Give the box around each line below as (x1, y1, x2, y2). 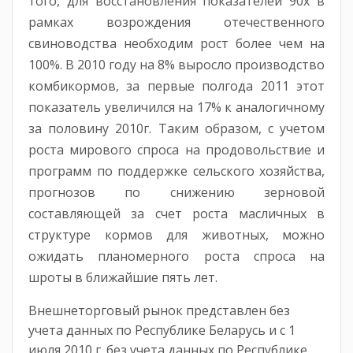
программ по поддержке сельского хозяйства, (28, 162, 325, 180)
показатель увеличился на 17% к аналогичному (28, 98, 325, 116)
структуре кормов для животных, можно (28, 225, 325, 243)
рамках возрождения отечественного (28, 13, 325, 31)
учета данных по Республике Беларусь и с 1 (28, 321, 295, 339)
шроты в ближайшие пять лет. (28, 268, 217, 286)
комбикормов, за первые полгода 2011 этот (28, 76, 325, 95)
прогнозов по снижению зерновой (28, 183, 325, 201)
